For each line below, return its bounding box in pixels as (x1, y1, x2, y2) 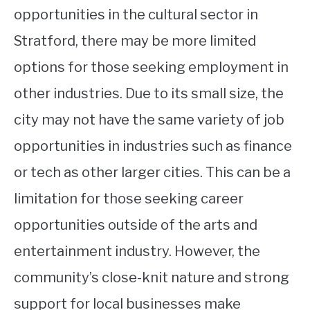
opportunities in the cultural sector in (14, 6, 258, 23)
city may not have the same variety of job (14, 111, 284, 128)
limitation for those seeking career (14, 190, 244, 207)
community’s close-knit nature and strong (14, 268, 289, 286)
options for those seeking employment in (14, 58, 289, 75)
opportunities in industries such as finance (14, 137, 292, 154)
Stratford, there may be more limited (14, 32, 256, 49)
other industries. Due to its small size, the (14, 84, 284, 102)
